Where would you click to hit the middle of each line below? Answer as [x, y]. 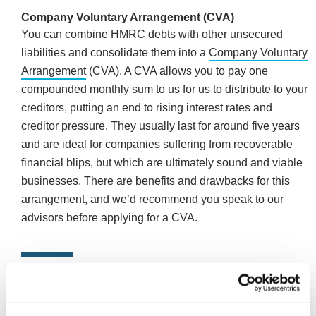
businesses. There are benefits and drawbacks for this [156, 181]
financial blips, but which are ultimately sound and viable [162, 163]
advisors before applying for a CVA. [109, 218]
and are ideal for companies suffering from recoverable [157, 145]
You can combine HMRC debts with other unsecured [152, 35]
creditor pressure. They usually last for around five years [160, 126]
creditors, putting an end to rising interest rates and [147, 108]
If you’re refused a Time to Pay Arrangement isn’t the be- [160, 300]
